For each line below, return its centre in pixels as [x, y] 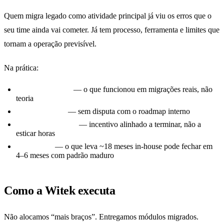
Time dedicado [41, 111]
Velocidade [34, 146]
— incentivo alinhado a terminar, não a [139, 124]
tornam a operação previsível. [50, 43]
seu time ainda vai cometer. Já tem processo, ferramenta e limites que [112, 29]
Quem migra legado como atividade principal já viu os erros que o [108, 15]
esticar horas [35, 133]
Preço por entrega [46, 124]
